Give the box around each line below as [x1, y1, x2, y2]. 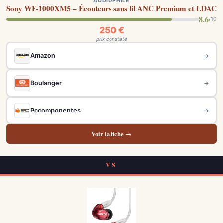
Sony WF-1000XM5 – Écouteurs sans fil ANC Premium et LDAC [6, 3, 217, 14]
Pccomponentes [30, 107, 81, 114]
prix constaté [96, 36, 127, 42]
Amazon [30, 52, 55, 59]
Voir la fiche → [91, 129, 132, 138]
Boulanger [30, 79, 62, 87]
